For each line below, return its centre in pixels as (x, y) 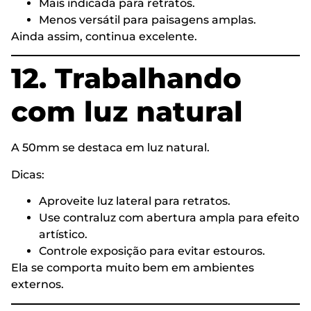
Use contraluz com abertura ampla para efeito (169, 218)
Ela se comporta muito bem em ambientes (133, 268)
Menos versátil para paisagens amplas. (148, 20)
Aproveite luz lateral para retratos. (135, 201)
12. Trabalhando (126, 78)
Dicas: (28, 174)
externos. (37, 285)
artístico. (63, 235)
